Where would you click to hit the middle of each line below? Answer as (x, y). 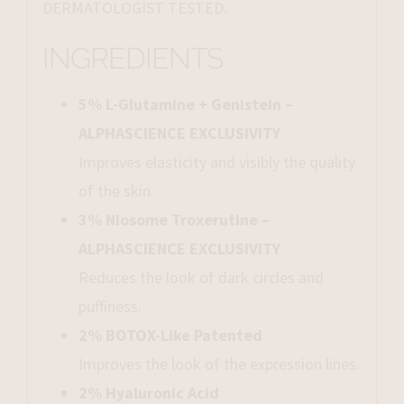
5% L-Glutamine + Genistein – (185, 105)
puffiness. (110, 307)
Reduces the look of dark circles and (201, 278)
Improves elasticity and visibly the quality (216, 162)
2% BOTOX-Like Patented (170, 335)
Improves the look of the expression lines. (219, 364)
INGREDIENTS (132, 59)
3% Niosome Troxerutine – (174, 220)
